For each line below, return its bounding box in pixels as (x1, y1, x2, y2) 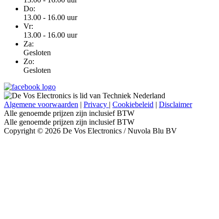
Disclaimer (159, 100, 192, 109)
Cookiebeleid (112, 100, 153, 109)
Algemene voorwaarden (4, 100, 78, 109)
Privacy (84, 100, 109, 109)
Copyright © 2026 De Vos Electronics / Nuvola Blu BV (4, 126, 177, 135)
